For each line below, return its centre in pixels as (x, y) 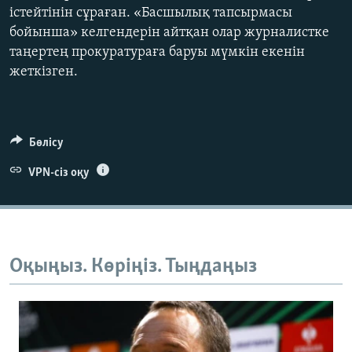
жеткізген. (44, 72)
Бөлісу (46, 143)
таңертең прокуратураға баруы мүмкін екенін (157, 53)
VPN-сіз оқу (59, 173)
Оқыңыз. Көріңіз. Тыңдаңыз (133, 267)
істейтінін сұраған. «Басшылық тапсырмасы (151, 13)
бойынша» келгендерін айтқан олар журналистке (169, 33)
